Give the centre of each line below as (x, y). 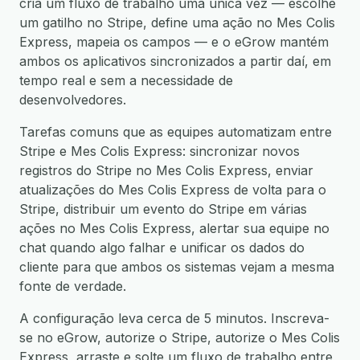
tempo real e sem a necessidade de (126, 80)
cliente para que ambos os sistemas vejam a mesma (177, 267)
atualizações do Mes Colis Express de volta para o (173, 190)
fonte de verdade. (73, 286)
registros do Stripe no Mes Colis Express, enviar (166, 170)
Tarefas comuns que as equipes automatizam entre (176, 132)
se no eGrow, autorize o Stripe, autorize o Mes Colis (180, 337)
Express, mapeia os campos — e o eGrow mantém (174, 42)
